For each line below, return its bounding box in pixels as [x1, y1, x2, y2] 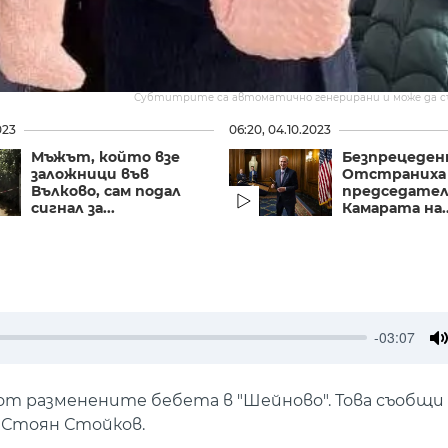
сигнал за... [31, 198, 116, 217]
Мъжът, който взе [31, 147, 181, 166]
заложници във [31, 164, 150, 183]
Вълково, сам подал [31, 181, 182, 200]
